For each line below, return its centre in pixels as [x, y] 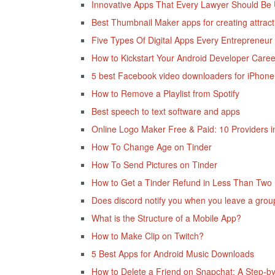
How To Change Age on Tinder [151, 146]
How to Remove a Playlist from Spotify [165, 93]
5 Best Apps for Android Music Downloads [172, 253]
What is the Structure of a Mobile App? [166, 218]
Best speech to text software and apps [165, 111]
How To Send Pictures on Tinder [154, 164]
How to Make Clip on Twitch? [147, 235]
